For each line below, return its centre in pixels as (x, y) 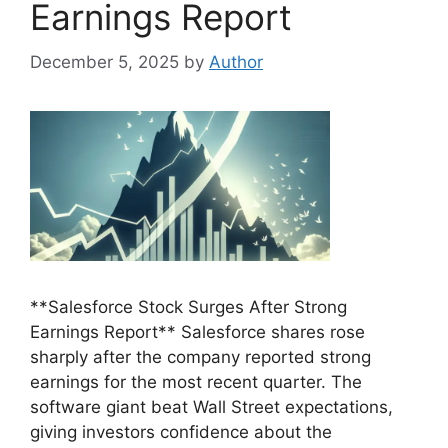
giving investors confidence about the (181, 431)
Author (236, 61)
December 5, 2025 (104, 61)
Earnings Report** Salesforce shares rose (197, 331)
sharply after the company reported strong (200, 356)
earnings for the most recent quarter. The (196, 381)
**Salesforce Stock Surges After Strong (188, 306)
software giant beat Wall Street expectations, (211, 406)
